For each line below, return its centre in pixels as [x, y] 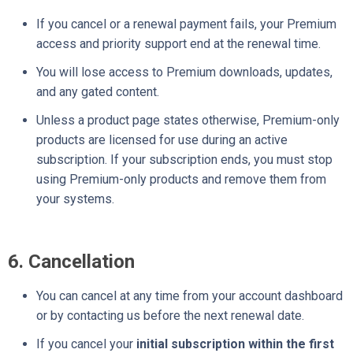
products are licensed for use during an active [162, 140]
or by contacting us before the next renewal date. [170, 315]
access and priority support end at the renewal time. [178, 44]
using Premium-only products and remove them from [181, 180]
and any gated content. [98, 92]
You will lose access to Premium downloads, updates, [184, 72]
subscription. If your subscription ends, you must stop [184, 160]
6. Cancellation [71, 261]
